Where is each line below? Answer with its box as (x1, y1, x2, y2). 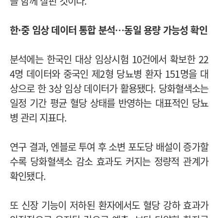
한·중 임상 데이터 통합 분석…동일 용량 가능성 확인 (10, 22, 207, 37)
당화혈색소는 (159, 81, 208, 95)
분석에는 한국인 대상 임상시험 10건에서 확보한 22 (10, 52, 208, 66)
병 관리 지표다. (10, 110, 67, 125)
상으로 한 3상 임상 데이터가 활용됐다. (10, 81, 159, 95)
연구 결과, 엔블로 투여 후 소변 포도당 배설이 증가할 (10, 139, 209, 154)
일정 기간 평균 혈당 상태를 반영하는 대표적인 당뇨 (10, 95, 208, 110)
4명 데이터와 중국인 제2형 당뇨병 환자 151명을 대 (10, 66, 208, 81)
